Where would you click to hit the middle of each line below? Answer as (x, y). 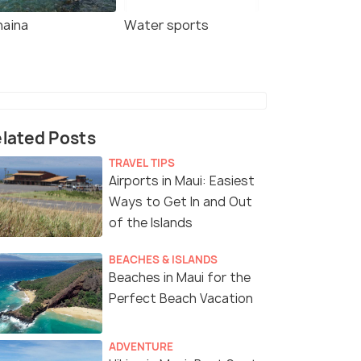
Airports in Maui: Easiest (182, 181)
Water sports (166, 25)
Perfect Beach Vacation (181, 299)
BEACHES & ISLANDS (163, 260)
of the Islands (151, 223)
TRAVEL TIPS (142, 163)
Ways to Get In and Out (180, 202)
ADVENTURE (141, 347)
